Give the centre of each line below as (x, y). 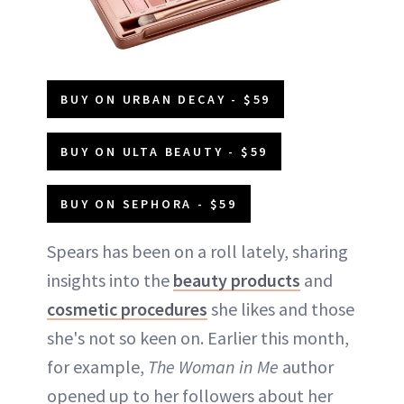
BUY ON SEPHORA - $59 (149, 203)
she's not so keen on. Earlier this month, (198, 337)
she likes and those (281, 308)
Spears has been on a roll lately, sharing (197, 251)
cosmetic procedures (127, 308)
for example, (97, 366)
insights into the (110, 280)
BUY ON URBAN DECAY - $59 (166, 99)
